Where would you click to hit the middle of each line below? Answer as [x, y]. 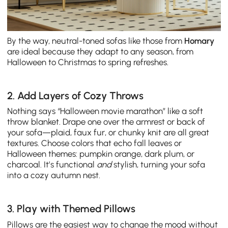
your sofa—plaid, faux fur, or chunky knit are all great [108, 133]
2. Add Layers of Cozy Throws [76, 96]
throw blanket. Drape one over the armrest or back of [106, 122]
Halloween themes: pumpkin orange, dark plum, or [101, 154]
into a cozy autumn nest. [54, 175]
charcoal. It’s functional [52, 165]
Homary [199, 41]
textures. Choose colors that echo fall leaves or [95, 143]
